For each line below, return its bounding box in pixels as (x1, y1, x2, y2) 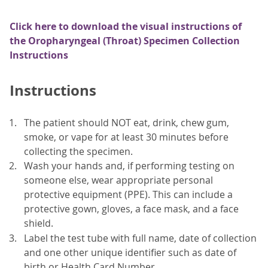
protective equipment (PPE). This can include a (24, 188, 233, 202)
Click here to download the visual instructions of (10, 20, 242, 33)
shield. (24, 217, 53, 230)
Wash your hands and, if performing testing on (24, 159, 234, 173)
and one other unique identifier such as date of (24, 245, 236, 259)
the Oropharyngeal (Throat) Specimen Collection (10, 34, 240, 47)
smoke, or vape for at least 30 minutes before (24, 130, 229, 144)
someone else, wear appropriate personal (24, 173, 213, 187)
